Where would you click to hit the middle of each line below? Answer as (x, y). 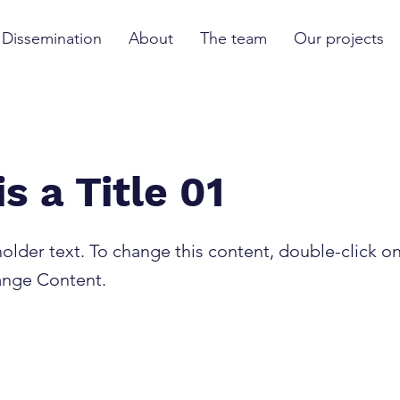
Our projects (339, 38)
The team (233, 38)
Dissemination (52, 38)
